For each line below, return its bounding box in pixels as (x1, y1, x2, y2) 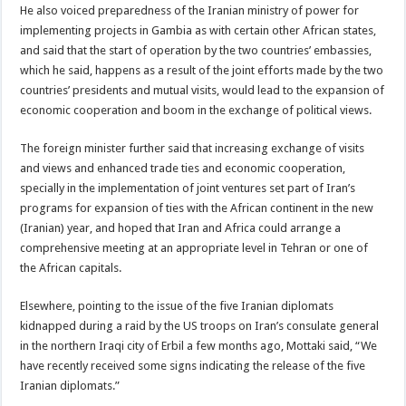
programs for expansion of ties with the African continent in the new (20, 201, 374, 215)
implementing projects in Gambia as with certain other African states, (20, 24, 377, 37)
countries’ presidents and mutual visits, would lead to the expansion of (20, 83, 385, 97)
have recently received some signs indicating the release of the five (20, 359, 366, 372)
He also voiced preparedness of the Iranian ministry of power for (20, 4, 360, 17)
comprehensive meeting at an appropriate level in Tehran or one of (20, 241, 369, 255)
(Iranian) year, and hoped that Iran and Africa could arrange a (20, 221, 342, 235)
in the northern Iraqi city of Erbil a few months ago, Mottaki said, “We (20, 339, 378, 353)
